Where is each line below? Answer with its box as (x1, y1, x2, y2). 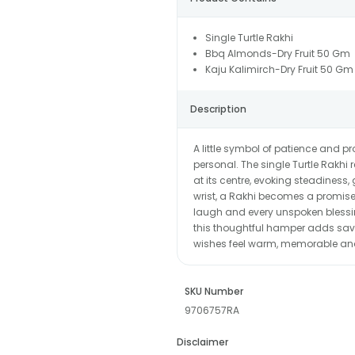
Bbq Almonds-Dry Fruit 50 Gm (204, 46, 350, 60)
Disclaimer (176, 334, 228, 349)
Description (189, 101, 246, 116)
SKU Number (184, 284, 243, 298)
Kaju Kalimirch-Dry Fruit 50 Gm (204, 62, 353, 76)
